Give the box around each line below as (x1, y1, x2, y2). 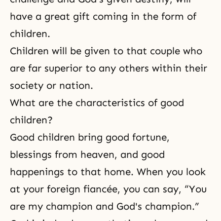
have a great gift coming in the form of (10, 10, 196, 22)
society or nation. (10, 79, 96, 91)
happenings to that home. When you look (10, 166, 206, 178)
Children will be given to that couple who (10, 45, 202, 57)
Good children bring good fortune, (10, 131, 170, 143)
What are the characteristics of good (10, 97, 184, 109)
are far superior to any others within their (10, 62, 207, 74)
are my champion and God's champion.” (10, 200, 199, 212)
